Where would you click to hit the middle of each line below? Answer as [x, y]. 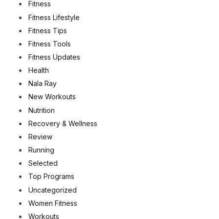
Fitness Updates [54, 57]
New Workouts [52, 97]
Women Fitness [53, 203]
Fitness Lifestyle [54, 17]
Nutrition [42, 110]
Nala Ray [43, 84]
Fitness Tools [50, 44]
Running [41, 150]
